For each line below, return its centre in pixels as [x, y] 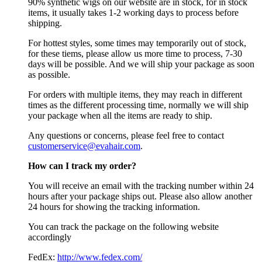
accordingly [50, 237]
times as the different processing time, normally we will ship [138, 105]
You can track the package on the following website [123, 227]
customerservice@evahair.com [84, 146]
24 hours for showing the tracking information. [114, 207]
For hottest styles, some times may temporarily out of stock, [137, 43]
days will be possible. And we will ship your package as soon [141, 64]
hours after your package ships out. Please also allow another [140, 196]
